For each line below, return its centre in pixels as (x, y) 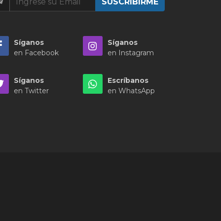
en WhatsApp (131, 91)
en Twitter (31, 91)
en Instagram (131, 53)
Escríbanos (128, 81)
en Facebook (36, 53)
